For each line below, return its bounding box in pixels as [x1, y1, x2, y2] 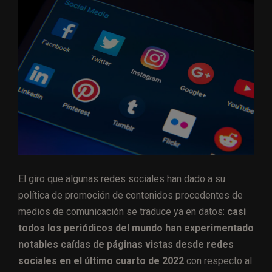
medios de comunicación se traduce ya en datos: [18, 206, 227, 218]
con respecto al [184, 255, 252, 267]
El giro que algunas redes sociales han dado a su [18, 173, 225, 185]
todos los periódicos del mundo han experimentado [18, 222, 254, 234]
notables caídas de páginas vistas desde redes [18, 239, 234, 251]
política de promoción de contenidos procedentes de [18, 189, 243, 202]
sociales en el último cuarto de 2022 [18, 255, 184, 267]
